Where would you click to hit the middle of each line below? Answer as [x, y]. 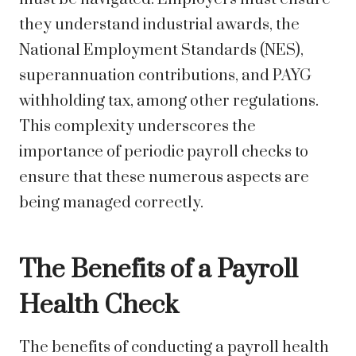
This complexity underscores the [137, 127]
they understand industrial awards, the [159, 25]
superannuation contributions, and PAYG [165, 76]
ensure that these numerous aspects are [164, 178]
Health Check [99, 306]
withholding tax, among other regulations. [169, 102]
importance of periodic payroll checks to [164, 153]
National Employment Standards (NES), [161, 51]
